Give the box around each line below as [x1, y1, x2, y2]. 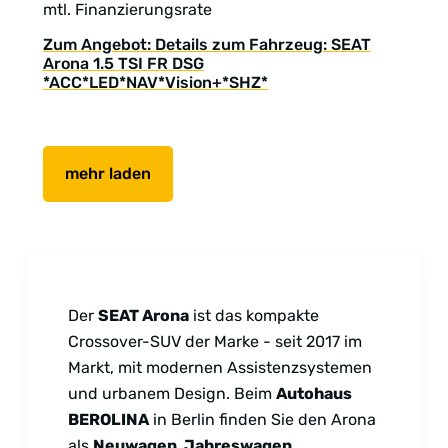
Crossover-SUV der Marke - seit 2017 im [68, 331, 362, 351]
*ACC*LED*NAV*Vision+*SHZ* [43, 72, 268, 92]
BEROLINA [68, 409, 149, 429]
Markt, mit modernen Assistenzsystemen [68, 357, 372, 377]
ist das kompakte [189, 305, 319, 325]
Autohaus [276, 383, 352, 403]
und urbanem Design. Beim [68, 383, 276, 403]
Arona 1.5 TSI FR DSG [43, 53, 204, 73]
